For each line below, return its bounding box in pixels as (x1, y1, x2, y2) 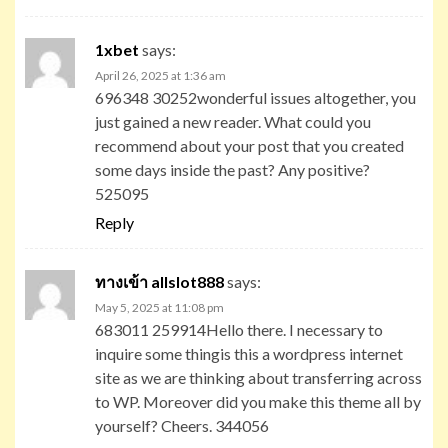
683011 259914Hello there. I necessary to (95, 319, 383, 339)
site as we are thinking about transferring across (95, 367, 422, 387)
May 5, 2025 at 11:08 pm (95, 299, 224, 315)
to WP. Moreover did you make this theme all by (95, 391, 421, 411)
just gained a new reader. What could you (95, 111, 371, 131)
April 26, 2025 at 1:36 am (95, 67, 226, 83)
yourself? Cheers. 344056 (95, 415, 269, 435)
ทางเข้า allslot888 (95, 271, 224, 291)
